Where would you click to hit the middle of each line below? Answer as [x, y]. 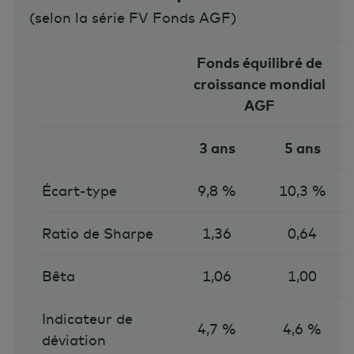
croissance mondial [260, 84]
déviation [73, 340]
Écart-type [79, 190]
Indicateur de [87, 318]
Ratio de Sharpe [97, 233]
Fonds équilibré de [260, 62]
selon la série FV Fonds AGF [133, 17]
